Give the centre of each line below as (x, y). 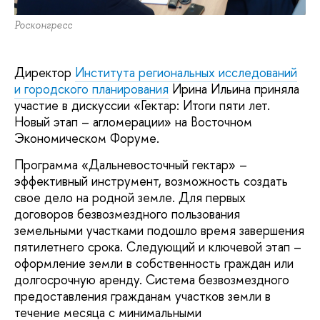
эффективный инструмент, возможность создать (151, 181)
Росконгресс (43, 25)
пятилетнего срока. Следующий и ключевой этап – (158, 246)
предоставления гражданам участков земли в (142, 296)
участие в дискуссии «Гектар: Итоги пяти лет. (142, 105)
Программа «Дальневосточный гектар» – (131, 164)
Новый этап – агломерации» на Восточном (133, 121)
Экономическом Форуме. (89, 138)
